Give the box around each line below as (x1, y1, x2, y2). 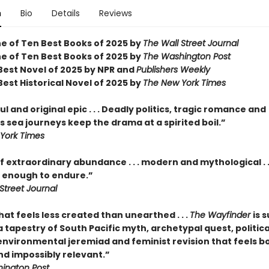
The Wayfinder (189, 209, 253, 221)
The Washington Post (142, 50, 231, 62)
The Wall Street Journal (142, 37, 238, 49)
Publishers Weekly (136, 64, 210, 76)
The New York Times (142, 77, 226, 89)
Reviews (98, 7, 132, 19)
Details (51, 7, 80, 19)
